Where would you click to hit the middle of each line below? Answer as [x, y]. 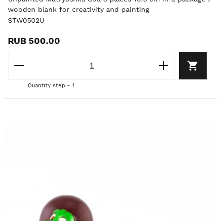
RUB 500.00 [34, 41]
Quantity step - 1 [51, 86]
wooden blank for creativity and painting [79, 9]
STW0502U [26, 20]
